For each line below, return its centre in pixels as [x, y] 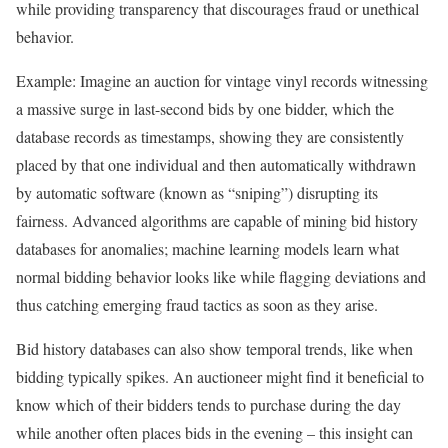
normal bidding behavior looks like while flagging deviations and [221, 277]
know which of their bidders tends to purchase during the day [208, 405]
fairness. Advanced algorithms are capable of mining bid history [217, 221]
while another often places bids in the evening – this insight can [214, 433]
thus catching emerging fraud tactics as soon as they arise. [197, 305]
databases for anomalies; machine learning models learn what [207, 249]
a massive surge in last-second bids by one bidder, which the [205, 109]
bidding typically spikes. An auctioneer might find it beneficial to [220, 377]
